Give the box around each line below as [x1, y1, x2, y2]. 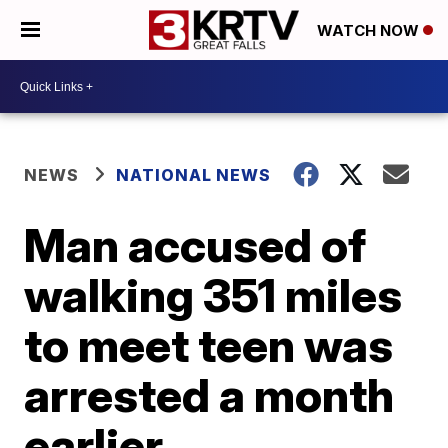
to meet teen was [24, 317, 394, 373]
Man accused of [24, 217, 367, 273]
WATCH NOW [317, 21, 423, 41]
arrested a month [24, 367, 395, 423]
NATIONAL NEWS [116, 165, 272, 185]
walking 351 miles [24, 267, 403, 323]
